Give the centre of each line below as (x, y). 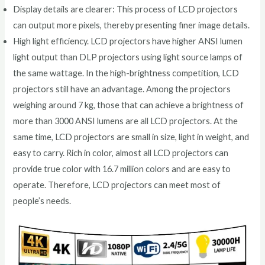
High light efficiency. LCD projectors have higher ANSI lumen (128, 41)
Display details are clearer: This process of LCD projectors (126, 9)
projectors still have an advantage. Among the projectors (122, 89)
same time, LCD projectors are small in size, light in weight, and (131, 137)
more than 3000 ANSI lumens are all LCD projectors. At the (126, 121)
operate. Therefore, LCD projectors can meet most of (117, 185)
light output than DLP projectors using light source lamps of (128, 57)
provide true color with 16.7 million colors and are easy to (122, 169)
